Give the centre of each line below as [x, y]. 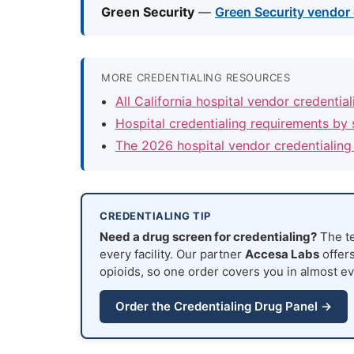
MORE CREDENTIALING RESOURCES [196, 78]
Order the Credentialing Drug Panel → [224, 307]
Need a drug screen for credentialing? [208, 237]
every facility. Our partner [172, 254]
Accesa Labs [282, 254]
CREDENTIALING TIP [155, 216]
